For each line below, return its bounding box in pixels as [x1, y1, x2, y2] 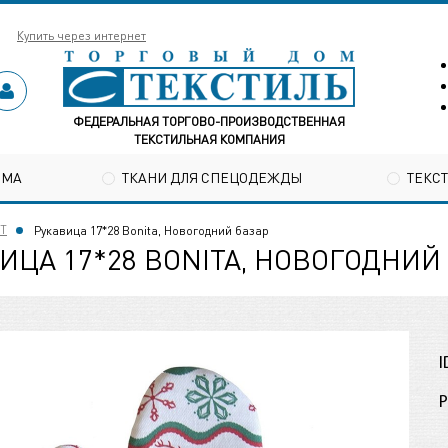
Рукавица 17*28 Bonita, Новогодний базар [34, 223, 269, 238]
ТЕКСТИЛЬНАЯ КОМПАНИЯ [133, 131, 285, 147]
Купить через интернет [17, 28, 146, 43]
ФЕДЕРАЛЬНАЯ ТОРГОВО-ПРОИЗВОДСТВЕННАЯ [73, 113, 346, 129]
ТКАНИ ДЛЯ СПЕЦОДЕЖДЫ [122, 167, 302, 186]
